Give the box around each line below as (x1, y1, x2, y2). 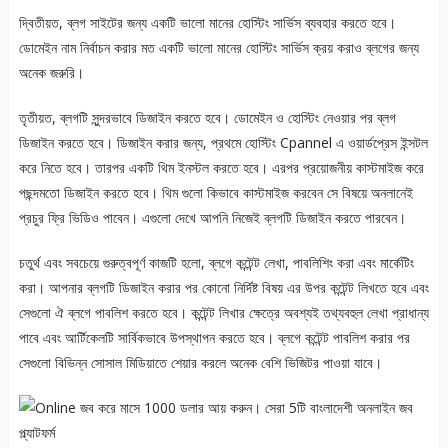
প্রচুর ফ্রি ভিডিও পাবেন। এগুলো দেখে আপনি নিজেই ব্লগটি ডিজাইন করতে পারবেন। (18, 208, 406, 228)
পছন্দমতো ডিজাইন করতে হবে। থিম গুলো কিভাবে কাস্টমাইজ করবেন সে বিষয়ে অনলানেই (18, 183, 413, 203)
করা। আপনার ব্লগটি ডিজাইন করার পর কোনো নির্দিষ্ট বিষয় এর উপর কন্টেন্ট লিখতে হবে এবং (18, 278, 429, 298)
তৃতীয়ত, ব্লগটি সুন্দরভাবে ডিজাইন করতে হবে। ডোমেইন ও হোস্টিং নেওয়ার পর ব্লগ (18, 108, 396, 128)
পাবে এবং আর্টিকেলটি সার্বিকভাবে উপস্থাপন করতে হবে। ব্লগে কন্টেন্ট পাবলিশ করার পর (18, 328, 410, 348)
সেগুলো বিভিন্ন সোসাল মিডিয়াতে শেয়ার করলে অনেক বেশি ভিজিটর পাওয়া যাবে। (18, 353, 382, 373)
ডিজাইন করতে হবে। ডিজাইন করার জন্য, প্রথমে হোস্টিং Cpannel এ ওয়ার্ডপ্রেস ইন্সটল (18, 133, 428, 153)
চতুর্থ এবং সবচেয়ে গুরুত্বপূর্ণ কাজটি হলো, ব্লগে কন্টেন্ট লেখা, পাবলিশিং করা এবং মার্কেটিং (18, 253, 414, 273)
